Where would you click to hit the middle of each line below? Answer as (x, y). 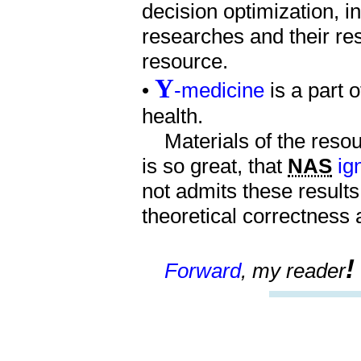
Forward (203, 271)
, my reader (293, 271)
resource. (185, 62)
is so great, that (215, 166)
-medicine (219, 91)
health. (172, 116)
